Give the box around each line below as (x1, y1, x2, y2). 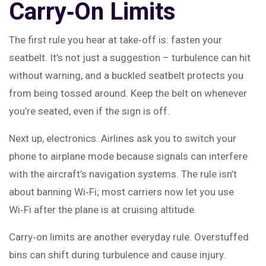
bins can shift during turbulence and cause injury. (9, 249, 226, 261)
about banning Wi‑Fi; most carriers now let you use (9, 186, 234, 198)
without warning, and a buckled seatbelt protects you (9, 69, 243, 81)
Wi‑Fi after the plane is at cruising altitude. (9, 204, 197, 216)
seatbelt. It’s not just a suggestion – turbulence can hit (9, 52, 251, 64)
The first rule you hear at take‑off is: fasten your (9, 34, 222, 46)
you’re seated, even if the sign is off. (9, 105, 170, 117)
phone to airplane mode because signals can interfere (9, 150, 248, 162)
